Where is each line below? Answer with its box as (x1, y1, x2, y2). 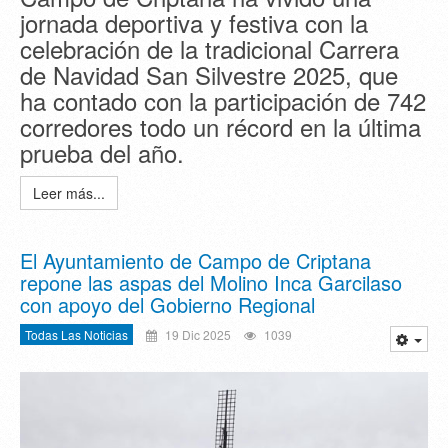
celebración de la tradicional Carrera (20, 31, 399, 67)
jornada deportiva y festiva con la (20, 5, 368, 41)
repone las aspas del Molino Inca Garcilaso (20, 268, 402, 298)
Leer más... (33, 183, 105, 204)
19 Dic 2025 (162, 326, 231, 344)
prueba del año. (20, 135, 184, 171)
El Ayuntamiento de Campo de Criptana (20, 246, 371, 276)
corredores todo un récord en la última (20, 109, 421, 145)
